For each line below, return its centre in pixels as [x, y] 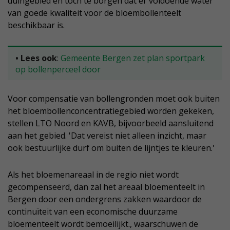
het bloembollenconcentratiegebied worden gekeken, [111, 111]
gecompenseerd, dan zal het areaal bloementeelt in [106, 187]
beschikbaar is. [36, 25]
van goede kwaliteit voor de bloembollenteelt [94, 13]
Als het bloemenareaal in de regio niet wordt [93, 175]
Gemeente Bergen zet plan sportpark [133, 58]
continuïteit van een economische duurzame [93, 212]
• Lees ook [36, 58]
